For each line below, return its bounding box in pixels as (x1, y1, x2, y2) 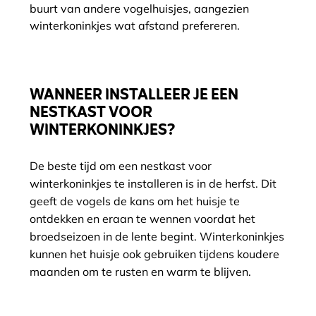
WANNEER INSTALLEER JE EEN (30, 82, 238, 109)
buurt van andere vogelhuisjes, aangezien (30, 1, 249, 16)
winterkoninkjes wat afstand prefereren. (30, 18, 240, 32)
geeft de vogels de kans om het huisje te (30, 194, 240, 208)
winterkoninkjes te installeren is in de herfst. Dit (30, 176, 276, 190)
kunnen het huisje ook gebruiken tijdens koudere (30, 247, 279, 261)
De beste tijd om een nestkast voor (30, 159, 212, 173)
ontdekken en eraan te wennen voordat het (30, 212, 255, 226)
